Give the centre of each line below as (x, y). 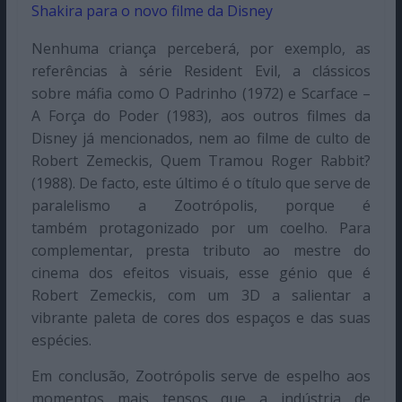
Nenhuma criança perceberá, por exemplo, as (201, 49)
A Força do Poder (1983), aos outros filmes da (201, 116)
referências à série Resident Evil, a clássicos (201, 71)
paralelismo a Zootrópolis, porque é (201, 206)
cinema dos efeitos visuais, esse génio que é (201, 273)
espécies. (61, 341)
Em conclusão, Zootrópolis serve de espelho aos (201, 376)
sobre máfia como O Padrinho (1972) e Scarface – (201, 94)
